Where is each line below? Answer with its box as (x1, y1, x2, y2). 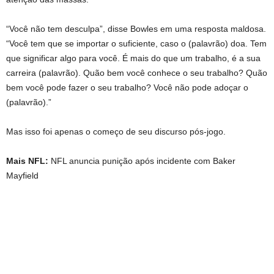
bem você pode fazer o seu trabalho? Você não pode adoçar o (6, 83, 248, 93)
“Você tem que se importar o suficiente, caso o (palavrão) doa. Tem (6, 39, 267, 49)
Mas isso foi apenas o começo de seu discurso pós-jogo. (6, 127, 226, 137)
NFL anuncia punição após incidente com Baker (51, 156, 235, 166)
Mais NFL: (6, 156, 51, 166)
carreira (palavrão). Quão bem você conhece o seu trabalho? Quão (6, 68, 267, 78)
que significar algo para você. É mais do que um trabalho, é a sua (6, 53, 261, 64)
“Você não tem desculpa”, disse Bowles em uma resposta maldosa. (6, 24, 266, 34)
